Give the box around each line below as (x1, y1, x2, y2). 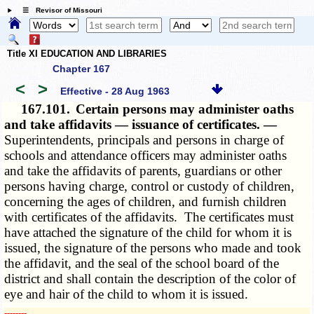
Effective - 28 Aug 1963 (60, 85, 170, 97)
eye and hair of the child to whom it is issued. (4, 287, 249, 302)
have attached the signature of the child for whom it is (4, 225, 292, 240)
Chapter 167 (53, 63, 110, 75)
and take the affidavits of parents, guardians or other (4, 163, 282, 179)
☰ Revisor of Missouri (15, 6, 102, 15)
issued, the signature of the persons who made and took (4, 240, 302, 256)
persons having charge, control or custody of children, (4, 179, 295, 194)
